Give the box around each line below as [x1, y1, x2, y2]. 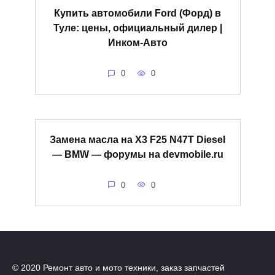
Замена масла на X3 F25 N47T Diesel [50, 134, 225, 145]
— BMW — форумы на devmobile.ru [52, 149, 223, 160]
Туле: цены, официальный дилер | [53, 22, 222, 33]
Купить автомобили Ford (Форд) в [54, 7, 221, 18]
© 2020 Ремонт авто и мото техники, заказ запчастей [12, 262, 225, 273]
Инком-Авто [107, 37, 168, 48]
